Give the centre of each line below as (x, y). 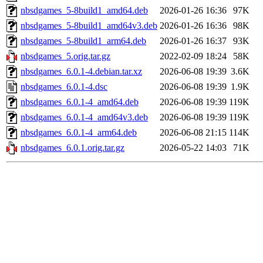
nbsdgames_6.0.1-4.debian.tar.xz (81, 72)
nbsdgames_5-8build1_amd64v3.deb (89, 26)
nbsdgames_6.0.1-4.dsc (64, 87)
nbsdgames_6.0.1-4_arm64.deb (79, 133)
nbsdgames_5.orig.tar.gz (65, 56)
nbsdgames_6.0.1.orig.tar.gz (73, 148)
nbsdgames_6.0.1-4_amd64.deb (80, 102)
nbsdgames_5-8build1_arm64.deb (83, 41)
